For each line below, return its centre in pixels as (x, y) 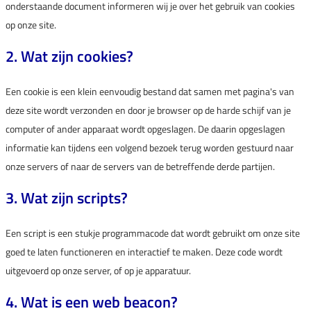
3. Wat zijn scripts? (67, 198)
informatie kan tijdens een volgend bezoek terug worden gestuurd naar (150, 148)
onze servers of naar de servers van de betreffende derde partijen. (140, 166)
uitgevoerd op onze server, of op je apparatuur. (98, 270)
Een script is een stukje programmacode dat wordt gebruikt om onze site (153, 233)
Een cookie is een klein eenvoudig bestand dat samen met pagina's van (150, 91)
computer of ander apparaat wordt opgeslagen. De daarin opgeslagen (145, 129)
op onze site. (31, 25)
